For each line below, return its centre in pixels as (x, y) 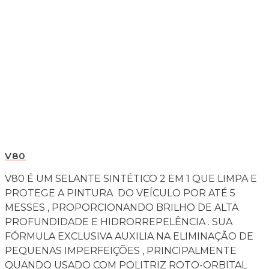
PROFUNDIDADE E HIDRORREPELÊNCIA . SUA (119, 222)
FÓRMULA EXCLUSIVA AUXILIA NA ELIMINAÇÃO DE (129, 236)
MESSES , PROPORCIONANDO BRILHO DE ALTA (122, 207)
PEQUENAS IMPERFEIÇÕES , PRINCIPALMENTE (121, 250)
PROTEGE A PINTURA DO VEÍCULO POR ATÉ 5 (120, 193)
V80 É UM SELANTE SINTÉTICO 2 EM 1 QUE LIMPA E (131, 178)
